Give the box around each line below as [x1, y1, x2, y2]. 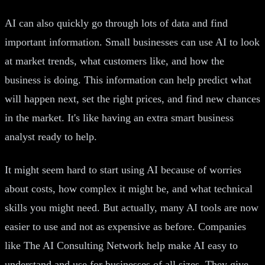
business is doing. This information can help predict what [5, 73, 251, 86]
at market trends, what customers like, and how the [5, 54, 224, 67]
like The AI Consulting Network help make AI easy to [5, 239, 238, 251]
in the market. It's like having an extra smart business [5, 111, 234, 124]
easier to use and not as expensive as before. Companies [5, 220, 246, 232]
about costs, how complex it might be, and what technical [5, 182, 253, 195]
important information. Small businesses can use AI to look [5, 35, 260, 48]
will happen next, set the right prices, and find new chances [5, 92, 260, 105]
